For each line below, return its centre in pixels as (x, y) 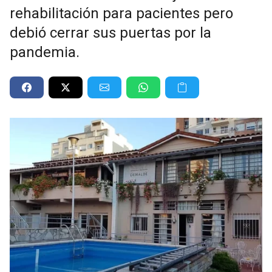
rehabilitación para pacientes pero (121, 13)
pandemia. (45, 52)
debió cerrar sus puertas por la (110, 32)
